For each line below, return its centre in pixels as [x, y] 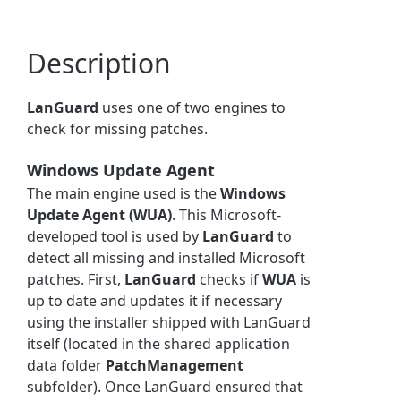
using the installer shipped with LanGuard [169, 322]
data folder [67, 365]
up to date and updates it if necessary [155, 300]
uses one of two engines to [192, 107]
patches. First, [76, 279]
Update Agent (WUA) [100, 214]
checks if [230, 279]
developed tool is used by [115, 236]
